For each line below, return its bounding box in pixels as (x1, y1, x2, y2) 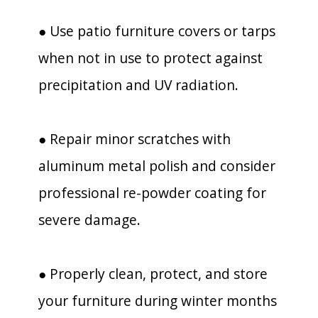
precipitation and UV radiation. (38, 75, 238, 94)
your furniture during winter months (38, 291, 277, 310)
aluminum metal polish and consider (38, 156, 275, 175)
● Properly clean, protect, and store (38, 264, 268, 283)
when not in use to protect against (38, 48, 263, 67)
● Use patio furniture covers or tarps (38, 21, 275, 40)
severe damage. (38, 210, 141, 229)
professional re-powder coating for (38, 183, 266, 202)
